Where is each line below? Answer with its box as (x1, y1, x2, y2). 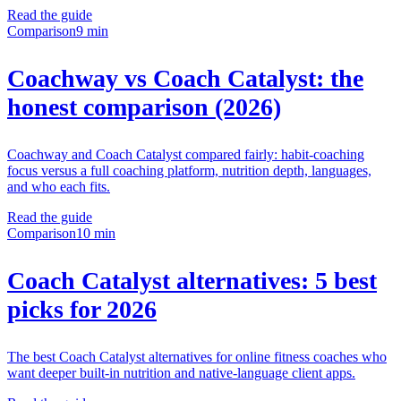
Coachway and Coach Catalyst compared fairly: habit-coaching (7, 147, 364, 163)
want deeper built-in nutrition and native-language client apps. (7, 365, 355, 381)
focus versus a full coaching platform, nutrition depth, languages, (7, 163, 371, 179)
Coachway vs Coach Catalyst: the (7, 64, 363, 93)
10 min (76, 226, 115, 242)
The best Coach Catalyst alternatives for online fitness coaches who (7, 349, 387, 365)
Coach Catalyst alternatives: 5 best (7, 267, 377, 295)
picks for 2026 (7, 295, 157, 324)
